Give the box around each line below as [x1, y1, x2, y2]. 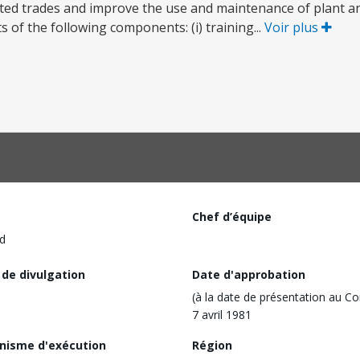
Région [192, 337, 232, 353]
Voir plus [264, 18, 321, 36]
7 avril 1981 [192, 306, 252, 322]
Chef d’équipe [192, 209, 272, 224]
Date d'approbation [192, 266, 305, 282]
